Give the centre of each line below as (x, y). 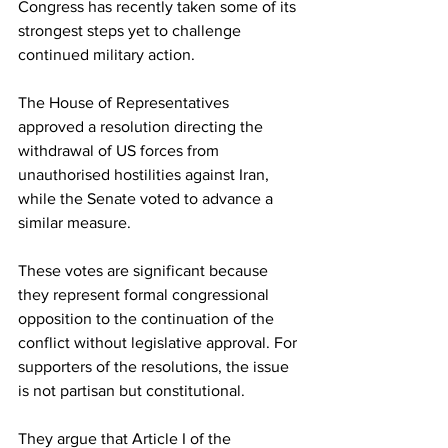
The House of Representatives (125, 103)
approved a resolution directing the (142, 127)
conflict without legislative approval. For (159, 343)
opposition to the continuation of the (148, 319)
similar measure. (74, 223)
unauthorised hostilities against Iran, (145, 175)
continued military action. (106, 55)
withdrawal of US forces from (120, 151)
